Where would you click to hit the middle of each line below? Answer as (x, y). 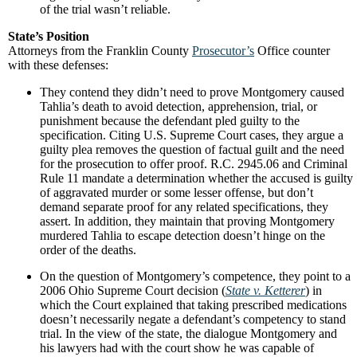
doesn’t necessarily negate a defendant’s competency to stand (193, 319)
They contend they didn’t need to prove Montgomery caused (192, 92)
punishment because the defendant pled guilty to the (170, 121)
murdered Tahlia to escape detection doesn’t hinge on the (182, 235)
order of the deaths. (88, 250)
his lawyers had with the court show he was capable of (177, 348)
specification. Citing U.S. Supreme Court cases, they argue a (192, 135)
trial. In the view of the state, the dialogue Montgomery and (188, 333)
